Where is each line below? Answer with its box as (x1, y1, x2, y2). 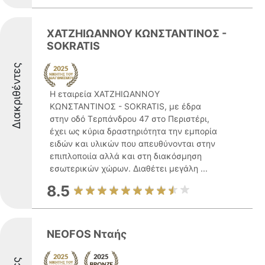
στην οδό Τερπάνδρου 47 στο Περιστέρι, (50, 114, 209, 124)
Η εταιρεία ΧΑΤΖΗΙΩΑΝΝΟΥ (50, 89, 160, 99)
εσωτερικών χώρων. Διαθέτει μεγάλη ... (50, 163, 208, 173)
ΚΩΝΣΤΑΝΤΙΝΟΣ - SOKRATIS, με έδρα (50, 101, 201, 111)
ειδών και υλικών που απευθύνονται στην (50, 138, 215, 148)
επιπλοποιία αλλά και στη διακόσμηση (50, 151, 202, 161)
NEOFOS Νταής (47, 228, 127, 240)
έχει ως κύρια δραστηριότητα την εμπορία (50, 126, 217, 136)
